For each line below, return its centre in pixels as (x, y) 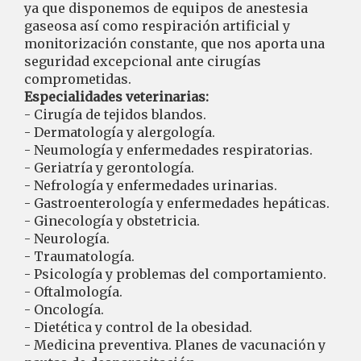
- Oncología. (64, 309)
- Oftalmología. (73, 292)
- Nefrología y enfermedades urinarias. (151, 185)
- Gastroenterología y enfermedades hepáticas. (177, 203)
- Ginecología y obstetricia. (112, 221)
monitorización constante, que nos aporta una (174, 44)
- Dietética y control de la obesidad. (138, 327)
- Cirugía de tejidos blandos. (115, 114)
